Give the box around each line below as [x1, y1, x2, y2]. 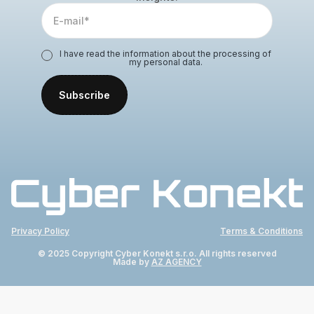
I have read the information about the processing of [60, 48, 271, 59]
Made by [112, 257, 151, 268]
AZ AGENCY [151, 257, 202, 268]
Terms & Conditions [220, 226, 303, 237]
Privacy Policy [11, 226, 69, 237]
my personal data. [128, 56, 203, 67]
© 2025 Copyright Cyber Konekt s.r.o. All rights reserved [37, 248, 277, 259]
